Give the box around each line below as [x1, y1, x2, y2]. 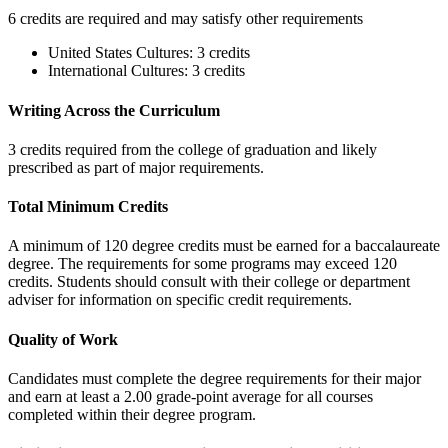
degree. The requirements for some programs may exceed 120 [8, 255, 397, 273]
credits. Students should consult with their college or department [8, 273, 410, 291]
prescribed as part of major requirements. [8, 158, 264, 176]
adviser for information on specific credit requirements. [8, 291, 352, 309]
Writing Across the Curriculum [8, 101, 220, 119]
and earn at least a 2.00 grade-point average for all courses [8, 387, 373, 405]
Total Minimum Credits [8, 198, 168, 216]
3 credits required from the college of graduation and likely [8, 140, 377, 158]
